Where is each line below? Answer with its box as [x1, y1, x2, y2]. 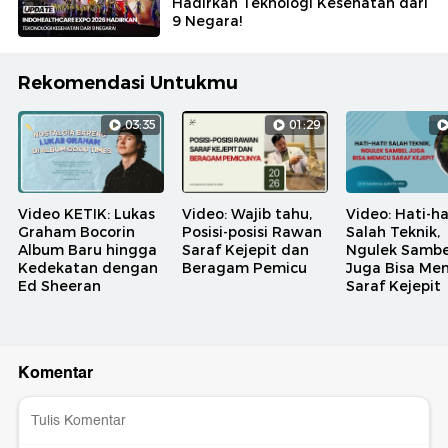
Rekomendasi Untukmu [18, 72, 238, 95]
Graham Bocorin [18, 223, 135, 242]
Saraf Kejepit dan [182, 241, 309, 260]
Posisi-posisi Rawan [182, 223, 322, 242]
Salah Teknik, [346, 223, 440, 242]
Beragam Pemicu [182, 259, 307, 278]
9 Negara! [172, 12, 242, 31]
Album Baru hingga [18, 241, 157, 260]
